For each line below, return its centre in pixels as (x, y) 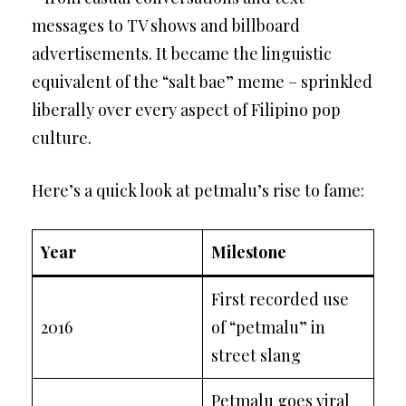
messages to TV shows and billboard (166, 25)
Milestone (249, 252)
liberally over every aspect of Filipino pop (186, 110)
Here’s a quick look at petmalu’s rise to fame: (198, 190)
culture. (62, 138)
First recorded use (280, 299)
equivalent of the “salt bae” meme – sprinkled (202, 82)
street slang (256, 355)
